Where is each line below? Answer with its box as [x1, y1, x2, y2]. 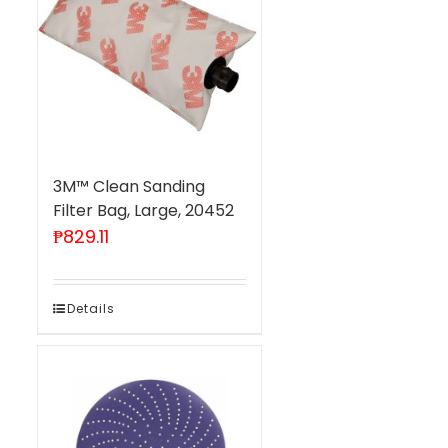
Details [66, 299, 115, 317]
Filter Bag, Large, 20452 [52, 198, 234, 222]
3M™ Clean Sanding [52, 174, 205, 198]
